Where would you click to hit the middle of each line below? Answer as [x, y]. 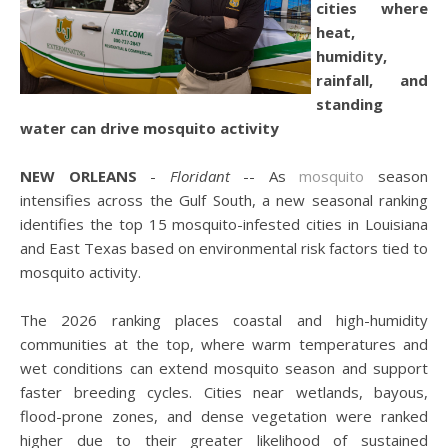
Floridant [199, 176]
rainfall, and [372, 80]
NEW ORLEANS [78, 176]
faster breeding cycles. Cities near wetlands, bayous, [224, 392]
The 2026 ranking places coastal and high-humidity [224, 320]
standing [349, 104]
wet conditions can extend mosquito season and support [224, 368]
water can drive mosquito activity [149, 128]
